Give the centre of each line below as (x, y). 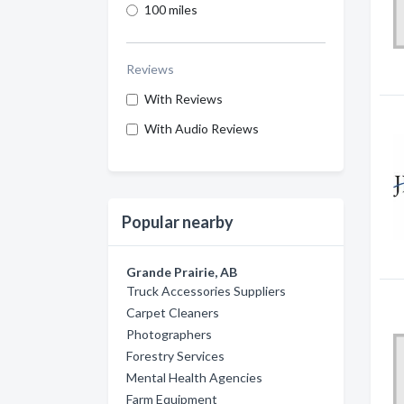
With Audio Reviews (202, 129)
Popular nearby (178, 222)
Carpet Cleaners (173, 312)
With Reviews (184, 99)
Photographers (169, 334)
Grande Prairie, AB (182, 272)
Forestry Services (175, 356)
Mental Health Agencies (194, 377)
